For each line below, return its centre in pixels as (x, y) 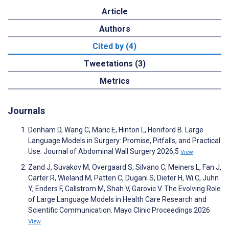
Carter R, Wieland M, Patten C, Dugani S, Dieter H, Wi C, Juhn (123, 178)
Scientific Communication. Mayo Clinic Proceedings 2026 (119, 210)
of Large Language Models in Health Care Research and (117, 200)
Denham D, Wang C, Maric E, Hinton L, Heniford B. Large (116, 130)
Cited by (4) (114, 47)
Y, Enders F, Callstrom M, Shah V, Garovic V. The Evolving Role (124, 189)
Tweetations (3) (114, 64)
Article (114, 12)
